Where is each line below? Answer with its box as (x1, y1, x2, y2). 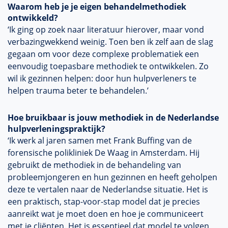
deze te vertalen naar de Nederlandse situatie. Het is (8, 184, 208, 195)
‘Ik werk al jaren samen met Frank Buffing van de (8, 135, 192, 146)
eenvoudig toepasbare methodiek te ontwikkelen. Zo (8, 61, 209, 72)
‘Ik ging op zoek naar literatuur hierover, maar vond (8, 24, 204, 35)
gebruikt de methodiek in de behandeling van (8, 159, 181, 170)
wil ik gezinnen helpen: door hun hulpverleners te (8, 73, 196, 84)
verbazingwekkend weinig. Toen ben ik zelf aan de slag (8, 36, 213, 47)
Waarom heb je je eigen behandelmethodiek (8, 1, 186, 12)
